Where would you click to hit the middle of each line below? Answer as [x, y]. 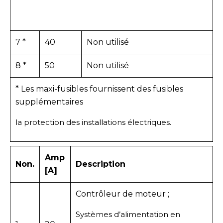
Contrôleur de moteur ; [122, 194]
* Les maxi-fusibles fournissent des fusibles [99, 89]
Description [101, 164]
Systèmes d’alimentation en [128, 214]
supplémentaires [49, 102]
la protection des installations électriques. [93, 122]
